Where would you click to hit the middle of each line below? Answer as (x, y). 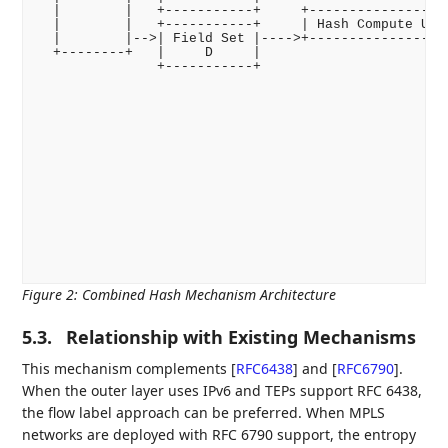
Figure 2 (48, 295)
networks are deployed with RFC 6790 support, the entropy (219, 435)
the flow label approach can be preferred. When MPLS (204, 413)
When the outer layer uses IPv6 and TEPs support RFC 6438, (222, 391)
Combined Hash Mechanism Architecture (209, 295)
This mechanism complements (127, 369)
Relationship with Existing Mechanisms (241, 337)
